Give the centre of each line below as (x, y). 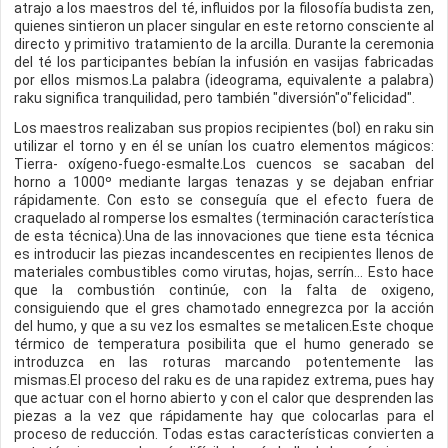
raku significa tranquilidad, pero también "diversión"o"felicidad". (214, 98)
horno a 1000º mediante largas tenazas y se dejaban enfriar (224, 182)
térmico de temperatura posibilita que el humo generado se (224, 344)
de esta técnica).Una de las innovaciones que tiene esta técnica (224, 236)
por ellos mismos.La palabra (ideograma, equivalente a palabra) (224, 80)
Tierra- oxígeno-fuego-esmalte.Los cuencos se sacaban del (224, 164)
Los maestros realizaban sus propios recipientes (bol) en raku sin (224, 128)
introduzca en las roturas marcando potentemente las (224, 362)
